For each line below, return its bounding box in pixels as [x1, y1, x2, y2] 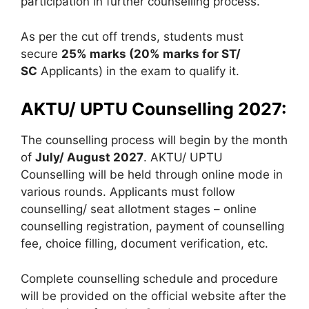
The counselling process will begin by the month [21, 133, 288, 147]
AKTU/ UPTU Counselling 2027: [21, 99, 286, 119]
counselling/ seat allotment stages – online [21, 202, 257, 216]
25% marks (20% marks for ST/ [61, 46, 241, 61]
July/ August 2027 [35, 150, 143, 164]
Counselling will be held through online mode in [21, 168, 283, 181]
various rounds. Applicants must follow [21, 185, 235, 199]
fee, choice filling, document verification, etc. [21, 237, 268, 250]
